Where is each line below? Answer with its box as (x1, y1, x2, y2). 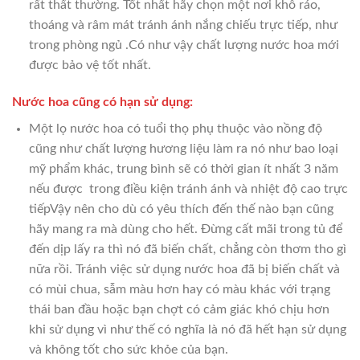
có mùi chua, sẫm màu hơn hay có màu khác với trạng (28, 282, 330, 296)
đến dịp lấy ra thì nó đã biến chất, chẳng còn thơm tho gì (28, 242, 346, 256)
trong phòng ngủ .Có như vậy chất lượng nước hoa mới (28, 38, 339, 51)
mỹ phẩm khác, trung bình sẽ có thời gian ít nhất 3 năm (28, 162, 338, 175)
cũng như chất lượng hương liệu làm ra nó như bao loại (28, 141, 338, 155)
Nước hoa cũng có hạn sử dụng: (12, 95, 193, 108)
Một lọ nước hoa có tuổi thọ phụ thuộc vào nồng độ (28, 121, 322, 135)
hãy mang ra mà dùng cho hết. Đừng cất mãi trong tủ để (28, 222, 342, 235)
